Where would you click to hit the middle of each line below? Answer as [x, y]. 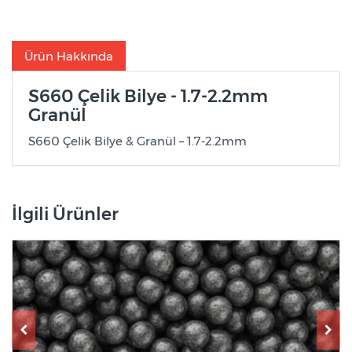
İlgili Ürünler [65, 214]
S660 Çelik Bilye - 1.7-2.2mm [148, 97]
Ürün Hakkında [69, 56]
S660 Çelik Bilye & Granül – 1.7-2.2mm [137, 141]
